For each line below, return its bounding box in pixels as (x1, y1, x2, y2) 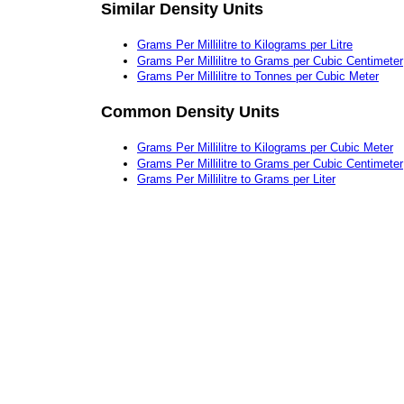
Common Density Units (101, 102, 280, 121)
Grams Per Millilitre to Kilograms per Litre (137, 37, 353, 51)
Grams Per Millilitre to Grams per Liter (137, 172, 335, 187)
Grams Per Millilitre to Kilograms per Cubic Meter (137, 141, 393, 155)
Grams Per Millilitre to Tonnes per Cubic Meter (137, 69, 379, 84)
